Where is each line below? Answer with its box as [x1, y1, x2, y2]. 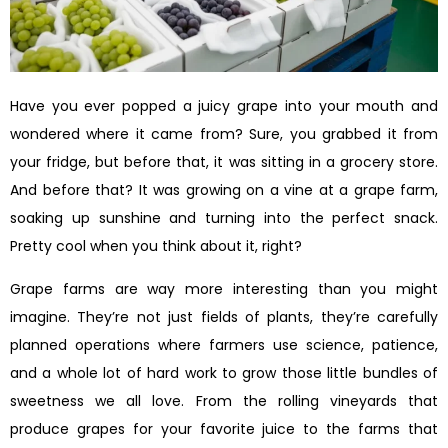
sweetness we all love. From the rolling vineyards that [10, 390, 438, 411]
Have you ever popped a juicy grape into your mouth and [10, 96, 438, 117]
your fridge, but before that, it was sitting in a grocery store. [10, 152, 438, 173]
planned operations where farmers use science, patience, [10, 334, 438, 355]
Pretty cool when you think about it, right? [10, 236, 302, 257]
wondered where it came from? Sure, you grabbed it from [10, 124, 438, 145]
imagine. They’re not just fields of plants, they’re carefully [10, 306, 438, 327]
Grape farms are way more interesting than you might [10, 278, 438, 299]
